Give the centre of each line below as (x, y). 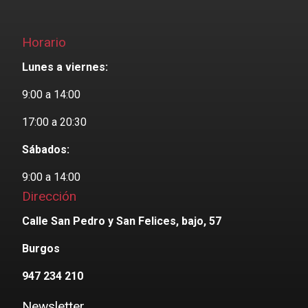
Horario (44, 43)
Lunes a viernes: (65, 67)
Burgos (41, 249)
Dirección (49, 197)
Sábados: (46, 150)
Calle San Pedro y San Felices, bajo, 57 (122, 221)
